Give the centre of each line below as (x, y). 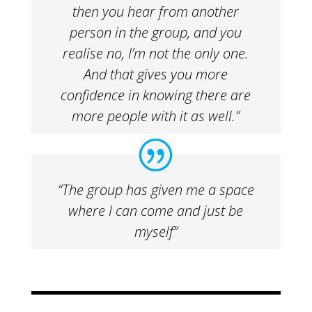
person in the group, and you (156, 33)
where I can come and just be (156, 211)
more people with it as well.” (156, 116)
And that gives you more (156, 75)
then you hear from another (156, 12)
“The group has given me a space (156, 190)
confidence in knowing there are (156, 95)
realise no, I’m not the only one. (156, 54)
